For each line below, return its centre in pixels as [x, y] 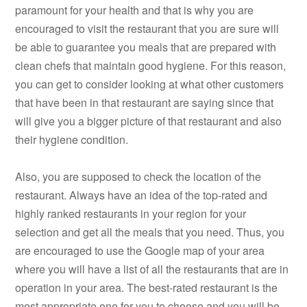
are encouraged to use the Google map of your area [140, 251]
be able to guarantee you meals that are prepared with [146, 47]
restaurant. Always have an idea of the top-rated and [142, 195]
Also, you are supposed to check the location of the [138, 177]
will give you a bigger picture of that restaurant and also [149, 121]
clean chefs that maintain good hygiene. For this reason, [151, 66]
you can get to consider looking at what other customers [150, 84]
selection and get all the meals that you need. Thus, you [150, 232]
